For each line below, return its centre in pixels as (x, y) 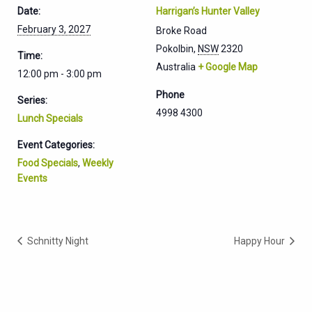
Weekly (98, 163)
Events (32, 178)
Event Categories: (56, 145)
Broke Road (181, 30)
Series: (32, 100)
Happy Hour (260, 241)
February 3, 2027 (54, 29)
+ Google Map (228, 67)
